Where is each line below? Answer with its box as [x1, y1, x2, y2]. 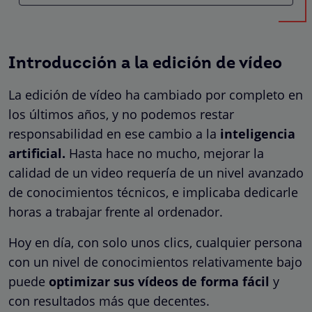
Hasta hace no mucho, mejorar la [65, 144, 264, 162]
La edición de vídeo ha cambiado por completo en [8, 86, 303, 103]
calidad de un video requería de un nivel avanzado [8, 164, 304, 181]
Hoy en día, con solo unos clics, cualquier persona [8, 233, 302, 251]
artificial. [8, 144, 65, 162]
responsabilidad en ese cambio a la [8, 125, 220, 142]
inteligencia [220, 125, 295, 142]
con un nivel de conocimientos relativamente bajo [8, 253, 302, 270]
